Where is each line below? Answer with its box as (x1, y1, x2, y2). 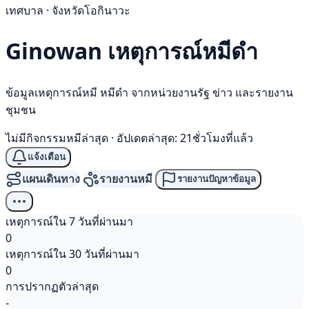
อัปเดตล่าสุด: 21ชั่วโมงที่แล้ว (117, 130, 253, 146)
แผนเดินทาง (22, 171, 80, 187)
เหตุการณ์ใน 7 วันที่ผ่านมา (6, 213, 133, 229)
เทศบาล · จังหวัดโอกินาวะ (6, 3, 130, 18)
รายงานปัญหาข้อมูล (177, 174, 256, 185)
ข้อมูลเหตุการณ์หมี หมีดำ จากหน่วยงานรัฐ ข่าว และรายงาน (6, 84, 293, 100)
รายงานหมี (99, 171, 152, 187)
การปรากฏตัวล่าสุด (6, 278, 99, 294)
